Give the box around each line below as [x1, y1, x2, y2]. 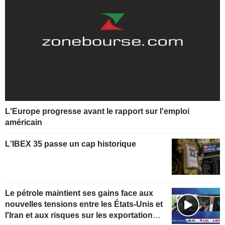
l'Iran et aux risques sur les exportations [5, 210, 157, 219]
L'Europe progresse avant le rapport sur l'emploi [5, 106, 189, 116]
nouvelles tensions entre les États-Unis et [5, 199, 163, 208]
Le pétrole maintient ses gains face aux [5, 188, 153, 197]
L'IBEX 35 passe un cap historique [5, 139, 136, 148]
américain [5, 118, 42, 127]
